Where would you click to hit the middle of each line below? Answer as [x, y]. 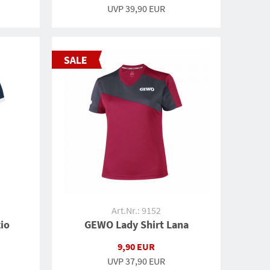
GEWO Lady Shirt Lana [136, 224]
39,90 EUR [145, 8]
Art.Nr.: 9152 [136, 210]
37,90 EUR [145, 261]
